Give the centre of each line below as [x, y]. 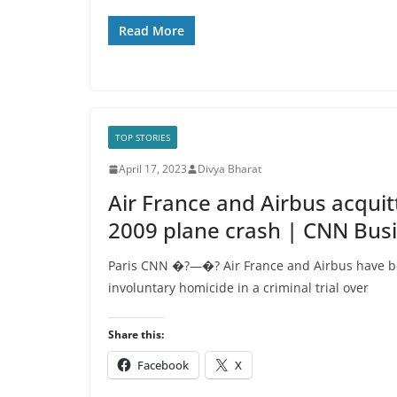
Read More [152, 31]
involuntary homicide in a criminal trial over [238, 288]
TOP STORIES [143, 137]
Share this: [136, 335]
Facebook [163, 365]
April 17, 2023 [153, 169]
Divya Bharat [230, 169]
